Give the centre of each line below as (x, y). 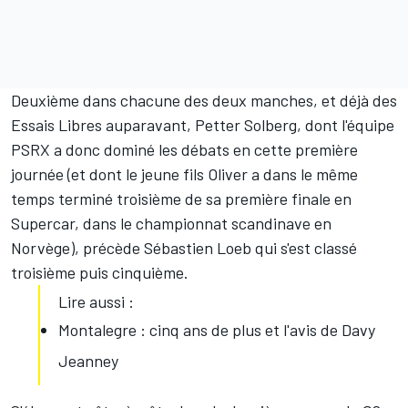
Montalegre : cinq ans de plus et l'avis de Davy (217, 330)
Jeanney (88, 361)
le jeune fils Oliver (187, 174)
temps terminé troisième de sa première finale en (181, 199)
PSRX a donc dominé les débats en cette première (184, 150)
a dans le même (303, 174)
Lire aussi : (96, 302)
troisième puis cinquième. (100, 273)
